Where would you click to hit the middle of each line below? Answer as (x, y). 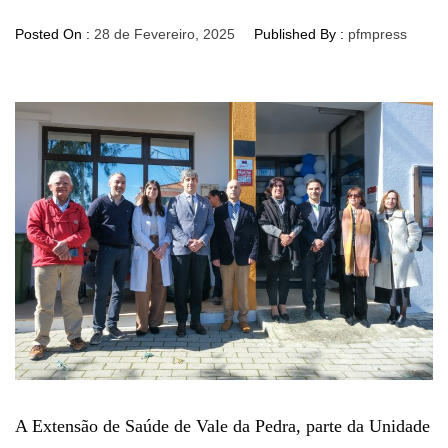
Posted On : (54, 33)
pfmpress (377, 33)
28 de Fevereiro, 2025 (164, 33)
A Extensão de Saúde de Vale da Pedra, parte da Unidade (222, 426)
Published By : (299, 33)
